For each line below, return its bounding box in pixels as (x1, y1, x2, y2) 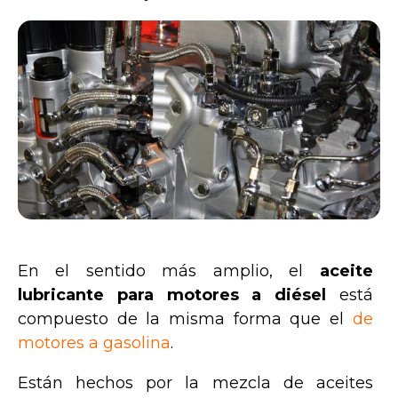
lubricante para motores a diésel (18, 285, 339, 306)
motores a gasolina (18, 333, 171, 354)
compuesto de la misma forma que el (18, 309, 353, 330)
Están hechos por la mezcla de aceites (18, 373, 373, 394)
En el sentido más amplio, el (18, 261, 320, 282)
